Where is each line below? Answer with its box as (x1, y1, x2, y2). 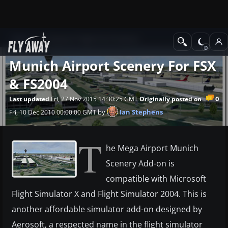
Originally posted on (139, 94, 202, 103)
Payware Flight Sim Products (47, 34, 139, 44)
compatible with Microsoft (106, 173, 206, 184)
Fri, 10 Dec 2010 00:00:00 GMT (9, 107, 96, 117)
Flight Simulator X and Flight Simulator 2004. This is (12, 188, 207, 199)
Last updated (9, 94, 49, 103)
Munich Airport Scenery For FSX (9, 56, 216, 75)
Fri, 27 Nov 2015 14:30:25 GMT (49, 94, 139, 103)
